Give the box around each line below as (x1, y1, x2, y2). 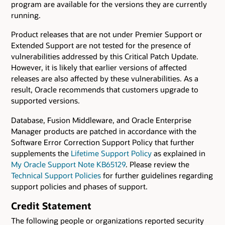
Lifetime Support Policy (71, 148, 152, 158)
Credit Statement (11, 199, 91, 212)
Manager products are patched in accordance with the (11, 126, 196, 136)
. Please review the (126, 159, 189, 169)
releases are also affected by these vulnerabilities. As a (11, 73, 198, 84)
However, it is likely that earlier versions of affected (11, 62, 187, 73)
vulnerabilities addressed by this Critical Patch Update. (11, 51, 198, 62)
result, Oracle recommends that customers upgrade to (11, 84, 198, 95)
